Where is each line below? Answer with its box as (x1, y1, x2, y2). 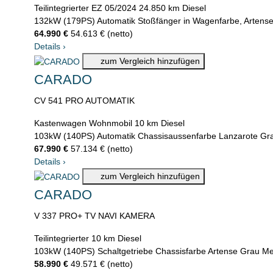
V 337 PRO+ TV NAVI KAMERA (34, 211, 155, 221)
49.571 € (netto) (71, 259, 133, 269)
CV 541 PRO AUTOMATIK (34, 96, 135, 106)
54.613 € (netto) (71, 29, 133, 39)
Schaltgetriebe (97, 246, 153, 257)
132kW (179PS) (34, 16, 95, 26)
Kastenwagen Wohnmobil (34, 118, 132, 129)
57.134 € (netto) (71, 144, 133, 154)
